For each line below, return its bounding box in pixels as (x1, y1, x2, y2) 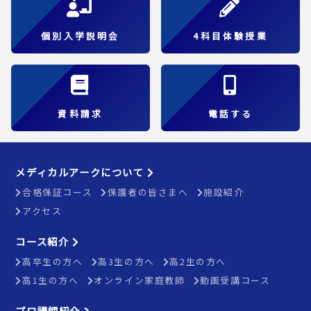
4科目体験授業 (193, 28, 268, 42)
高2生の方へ (169, 254, 227, 268)
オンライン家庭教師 (94, 273, 185, 287)
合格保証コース (22, 185, 93, 199)
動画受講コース (200, 273, 271, 287)
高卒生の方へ (22, 254, 83, 268)
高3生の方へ (98, 254, 155, 268)
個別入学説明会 (41, 28, 120, 42)
